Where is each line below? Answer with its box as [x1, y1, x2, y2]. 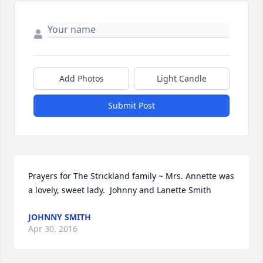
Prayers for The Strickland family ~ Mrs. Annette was [28, 170, 234, 182]
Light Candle [157, 73, 207, 85]
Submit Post [108, 100, 155, 112]
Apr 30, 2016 [28, 223, 77, 235]
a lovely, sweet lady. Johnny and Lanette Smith [28, 184, 211, 196]
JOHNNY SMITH [28, 211, 91, 223]
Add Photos [59, 73, 104, 85]
